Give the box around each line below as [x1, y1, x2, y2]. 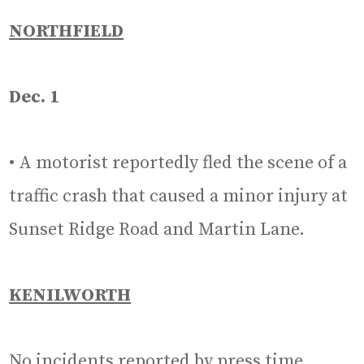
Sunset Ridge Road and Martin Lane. [9, 218, 305, 240]
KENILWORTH [9, 284, 132, 306]
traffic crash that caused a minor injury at [9, 184, 349, 207]
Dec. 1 [9, 85, 60, 108]
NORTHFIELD [9, 19, 124, 42]
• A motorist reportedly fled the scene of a [9, 151, 348, 174]
